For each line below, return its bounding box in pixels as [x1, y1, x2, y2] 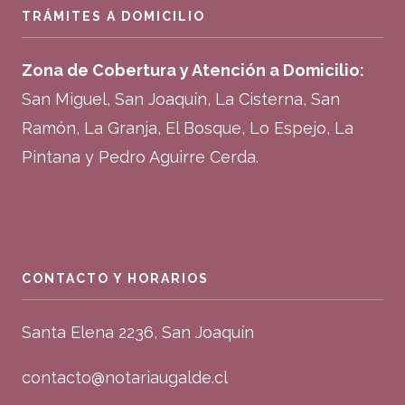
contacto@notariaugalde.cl [22, 368, 228, 387]
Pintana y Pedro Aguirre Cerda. [22, 147, 259, 166]
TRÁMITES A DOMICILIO [22, 9, 205, 24]
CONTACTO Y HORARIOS [22, 271, 209, 286]
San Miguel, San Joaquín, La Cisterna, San [22, 89, 340, 108]
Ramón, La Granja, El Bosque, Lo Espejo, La [22, 118, 353, 137]
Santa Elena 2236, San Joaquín [22, 323, 254, 342]
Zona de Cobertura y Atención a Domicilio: [22, 61, 364, 80]
